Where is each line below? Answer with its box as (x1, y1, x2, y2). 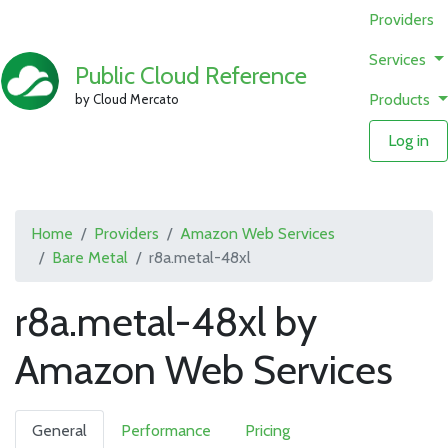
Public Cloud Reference (75, 60, 308, 90)
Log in (388, 131, 430, 150)
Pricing (245, 421, 290, 440)
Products (369, 90, 435, 109)
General (32, 421, 87, 440)
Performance (121, 421, 211, 440)
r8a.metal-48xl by (15, 297, 317, 346)
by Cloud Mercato (75, 90, 180, 107)
